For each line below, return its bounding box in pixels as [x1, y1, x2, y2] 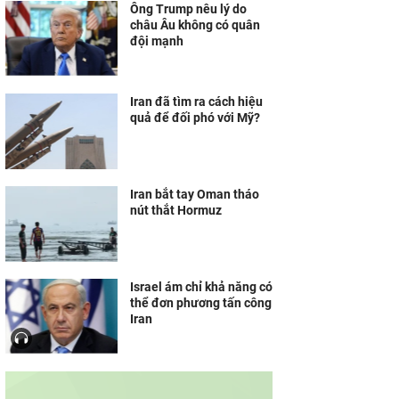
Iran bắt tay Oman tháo [130, 187, 259, 201]
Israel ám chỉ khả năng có [130, 280, 273, 294]
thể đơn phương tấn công [130, 296, 272, 310]
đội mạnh [130, 34, 183, 48]
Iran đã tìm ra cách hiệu [130, 94, 263, 109]
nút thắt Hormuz [130, 203, 222, 217]
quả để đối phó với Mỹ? [130, 110, 260, 125]
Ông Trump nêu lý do [130, 2, 247, 16]
